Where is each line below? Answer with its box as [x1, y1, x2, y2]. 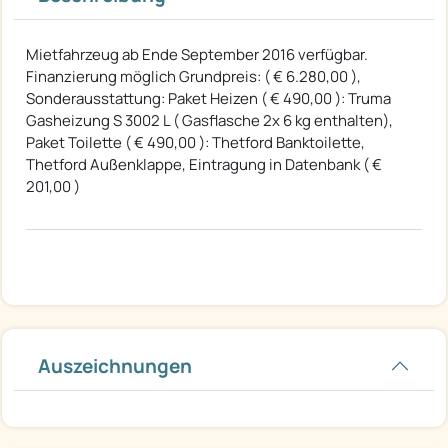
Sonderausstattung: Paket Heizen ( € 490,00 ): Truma [26, 88, 391, 110]
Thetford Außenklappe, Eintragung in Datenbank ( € [26, 154, 382, 176]
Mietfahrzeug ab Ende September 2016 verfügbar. [26, 44, 368, 66]
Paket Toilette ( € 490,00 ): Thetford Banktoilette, [26, 132, 365, 154]
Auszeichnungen [38, 353, 192, 380]
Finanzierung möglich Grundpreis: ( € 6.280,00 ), [26, 66, 361, 88]
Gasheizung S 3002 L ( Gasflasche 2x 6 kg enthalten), [26, 110, 393, 132]
